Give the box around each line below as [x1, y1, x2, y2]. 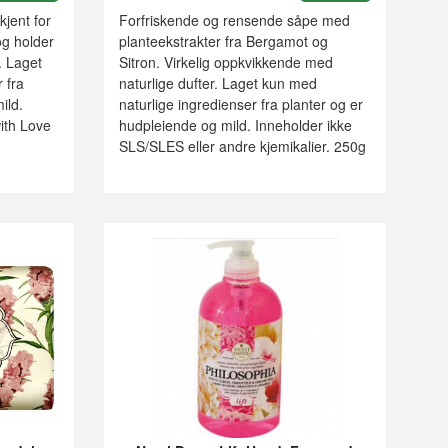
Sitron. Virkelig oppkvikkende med [118, 52, 333, 73]
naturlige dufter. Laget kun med [118, 73, 317, 94]
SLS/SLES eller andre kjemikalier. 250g [118, 136, 366, 157]
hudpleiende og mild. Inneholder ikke [118, 115, 352, 136]
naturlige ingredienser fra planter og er [118, 94, 363, 115]
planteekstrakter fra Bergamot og [118, 31, 328, 52]
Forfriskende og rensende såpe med [118, 10, 350, 31]
